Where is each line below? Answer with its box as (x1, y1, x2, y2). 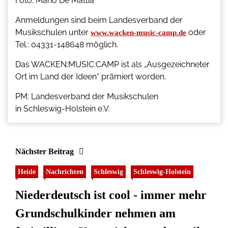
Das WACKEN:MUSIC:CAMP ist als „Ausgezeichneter (15, 60, 210, 70)
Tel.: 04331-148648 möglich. (15, 40, 118, 50)
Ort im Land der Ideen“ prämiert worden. (15, 72, 166, 82)
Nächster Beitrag (15, 147, 74, 156)
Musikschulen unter (15, 27, 91, 38)
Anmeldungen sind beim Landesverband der (15, 15, 183, 25)
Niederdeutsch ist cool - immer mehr (15, 188, 207, 202)
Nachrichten (46, 167, 83, 176)
